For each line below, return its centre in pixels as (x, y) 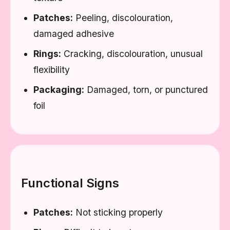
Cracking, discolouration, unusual (132, 54)
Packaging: (59, 90)
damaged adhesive (74, 34)
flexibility (52, 70)
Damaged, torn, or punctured (146, 90)
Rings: (47, 54)
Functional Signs (70, 183)
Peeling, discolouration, (123, 18)
